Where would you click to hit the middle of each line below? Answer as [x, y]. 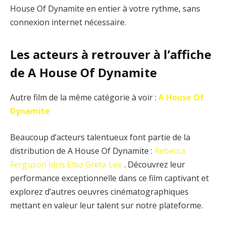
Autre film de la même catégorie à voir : [84, 98]
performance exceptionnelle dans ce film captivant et [109, 178]
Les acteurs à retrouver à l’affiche [111, 54]
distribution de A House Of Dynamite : [82, 151]
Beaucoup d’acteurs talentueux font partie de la [100, 137]
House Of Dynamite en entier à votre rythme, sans [105, 8]
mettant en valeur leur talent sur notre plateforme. [106, 205]
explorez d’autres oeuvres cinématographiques [99, 191]
